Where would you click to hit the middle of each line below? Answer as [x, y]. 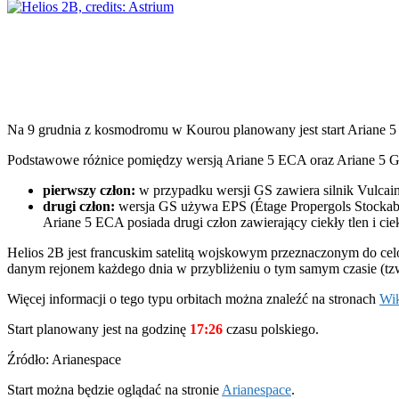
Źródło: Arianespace [64, 359]
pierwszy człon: [89, 190]
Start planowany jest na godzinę [98, 329]
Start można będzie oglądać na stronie [114, 389]
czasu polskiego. [271, 329]
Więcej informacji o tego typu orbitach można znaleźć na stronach [193, 298]
